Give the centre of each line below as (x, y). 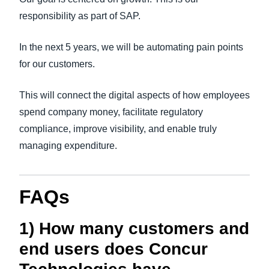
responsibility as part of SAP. (80, 16)
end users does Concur (113, 249)
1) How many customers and (134, 228)
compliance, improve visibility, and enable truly (118, 129)
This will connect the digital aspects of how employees (134, 95)
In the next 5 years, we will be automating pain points (131, 47)
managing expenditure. (68, 146)
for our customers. (57, 64)
